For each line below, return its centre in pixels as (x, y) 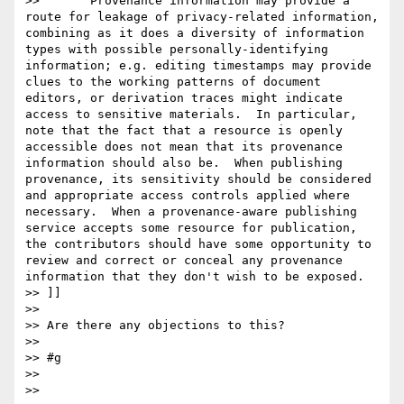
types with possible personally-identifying (177, 50)
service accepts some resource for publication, (191, 228)
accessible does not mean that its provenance (184, 147)
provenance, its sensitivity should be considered (198, 179)
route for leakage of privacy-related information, (202, 17)
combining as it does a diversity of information (195, 33)
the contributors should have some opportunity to (198, 244)
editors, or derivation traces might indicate (184, 98)
